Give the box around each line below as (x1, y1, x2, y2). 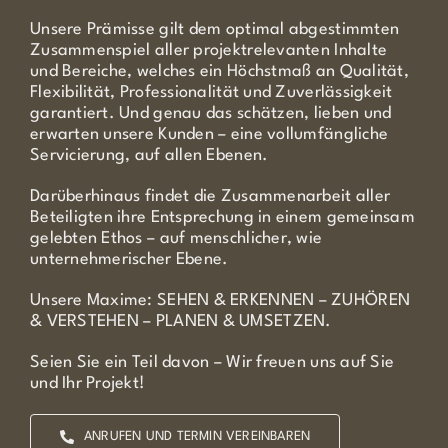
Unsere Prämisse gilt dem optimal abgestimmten (29, 21, 400, 38)
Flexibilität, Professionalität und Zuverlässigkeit (29, 84, 393, 101)
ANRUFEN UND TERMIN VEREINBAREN (84, 430, 311, 443)
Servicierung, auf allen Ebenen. (29, 147, 269, 164)
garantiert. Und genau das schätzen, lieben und (29, 105, 392, 122)
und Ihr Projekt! (29, 375, 146, 392)
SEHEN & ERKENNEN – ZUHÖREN (157, 292, 411, 309)
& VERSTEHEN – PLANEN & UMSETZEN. (29, 313, 332, 330)
